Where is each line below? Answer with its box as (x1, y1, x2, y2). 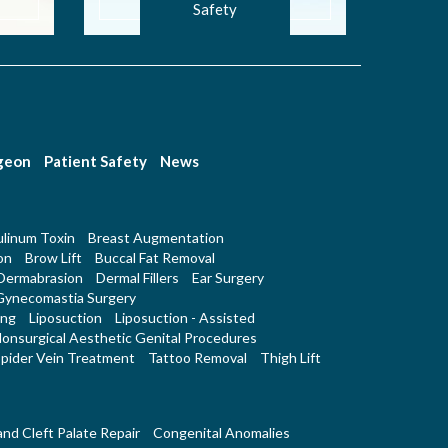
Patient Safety (43, 152, 147, 171)
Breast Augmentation (87, 229, 224, 247)
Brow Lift (24, 249, 82, 267)
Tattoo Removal (147, 349, 247, 367)
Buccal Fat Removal (94, 249, 215, 267)
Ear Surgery (191, 269, 264, 287)
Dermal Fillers (95, 269, 179, 287)
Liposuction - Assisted (114, 309, 255, 327)
